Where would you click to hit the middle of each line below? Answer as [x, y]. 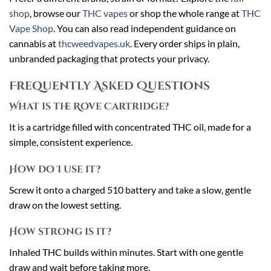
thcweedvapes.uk [94, 44]
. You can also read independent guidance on [145, 28]
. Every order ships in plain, [185, 44]
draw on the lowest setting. [65, 204]
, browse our [56, 13]
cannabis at [34, 44]
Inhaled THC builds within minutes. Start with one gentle [126, 252]
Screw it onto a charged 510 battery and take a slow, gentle [130, 189]
